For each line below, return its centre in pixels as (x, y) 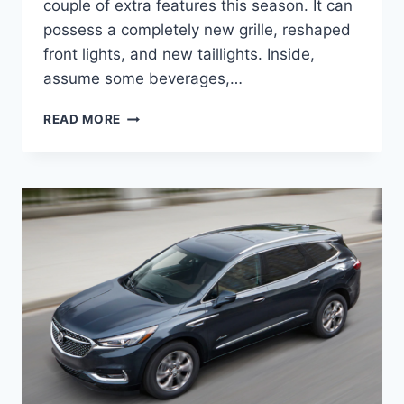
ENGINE (145, 229)
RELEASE (149, 172)
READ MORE (83, 119)
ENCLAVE (151, 153)
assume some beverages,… (143, 79)
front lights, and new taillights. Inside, (179, 55)
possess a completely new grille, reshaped (197, 30)
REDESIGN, (156, 210)
